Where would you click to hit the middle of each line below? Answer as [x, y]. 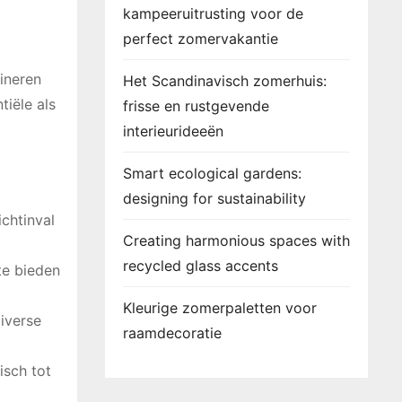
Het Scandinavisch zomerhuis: [225, 81]
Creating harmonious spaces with [236, 240]
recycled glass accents [201, 266]
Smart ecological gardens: [212, 173]
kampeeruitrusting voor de [213, 13]
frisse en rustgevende [196, 106]
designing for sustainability [214, 198]
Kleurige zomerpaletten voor [220, 308]
